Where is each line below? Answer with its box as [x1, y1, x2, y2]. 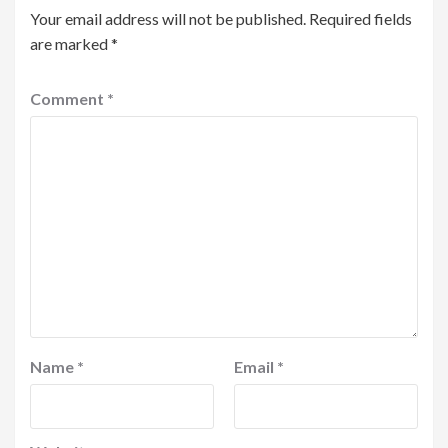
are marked [30, 34, 111, 54]
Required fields [309, 9, 412, 29]
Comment [30, 89, 107, 109]
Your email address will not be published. [30, 9, 306, 29]
